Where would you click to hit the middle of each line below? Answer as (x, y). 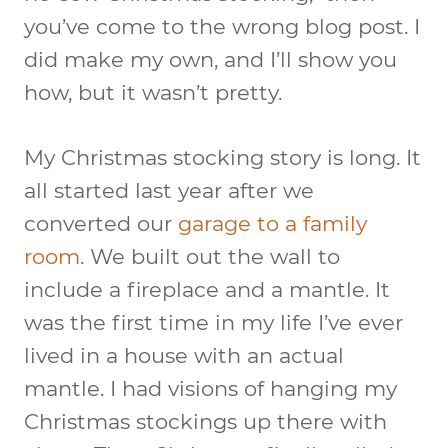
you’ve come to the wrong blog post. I (222, 26)
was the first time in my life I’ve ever (213, 322)
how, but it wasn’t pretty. (153, 92)
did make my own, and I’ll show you (210, 59)
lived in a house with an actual (184, 355)
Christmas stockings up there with (205, 421)
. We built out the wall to (210, 256)
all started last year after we (169, 190)
